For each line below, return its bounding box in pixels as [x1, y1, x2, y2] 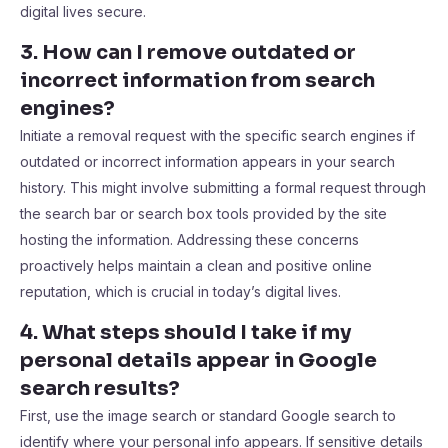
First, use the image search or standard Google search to [20, 407, 396, 424]
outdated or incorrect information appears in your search [20, 153, 395, 170]
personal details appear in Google [20, 348, 377, 373]
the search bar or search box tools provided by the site [20, 205, 387, 222]
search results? [20, 376, 180, 401]
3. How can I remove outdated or [20, 40, 356, 65]
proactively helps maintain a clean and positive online [20, 257, 372, 274]
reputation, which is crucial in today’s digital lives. [20, 283, 341, 300]
